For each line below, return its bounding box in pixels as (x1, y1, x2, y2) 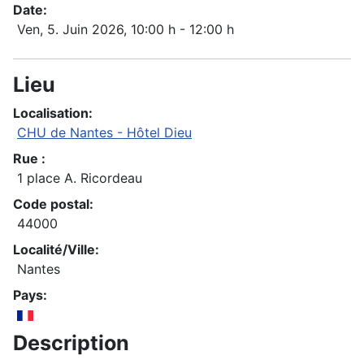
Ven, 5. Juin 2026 (17, 21, 123, 38)
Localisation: (13, 105, 93, 122)
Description (13, 331, 129, 356)
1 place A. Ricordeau (17, 170, 142, 187)
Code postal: (13, 196, 93, 213)
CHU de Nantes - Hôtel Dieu (17, 124, 192, 141)
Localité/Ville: (13, 241, 99, 258)
